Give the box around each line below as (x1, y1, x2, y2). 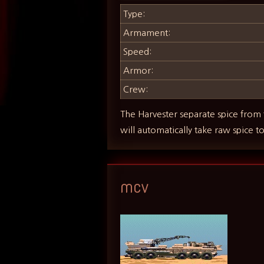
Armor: (123, 66, 154, 75)
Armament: (123, 28, 171, 38)
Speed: (123, 47, 152, 57)
